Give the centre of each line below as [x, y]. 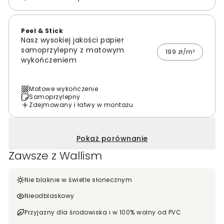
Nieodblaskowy [49, 196]
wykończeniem [49, 60]
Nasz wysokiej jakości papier [72, 40]
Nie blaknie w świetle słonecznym [78, 180]
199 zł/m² [180, 52]
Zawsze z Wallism [55, 156]
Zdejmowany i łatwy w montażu [81, 105]
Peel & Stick [42, 31]
